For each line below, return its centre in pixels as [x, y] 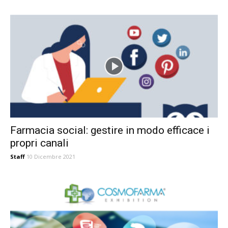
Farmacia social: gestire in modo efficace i [110, 130]
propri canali [39, 143]
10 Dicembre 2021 [51, 156]
